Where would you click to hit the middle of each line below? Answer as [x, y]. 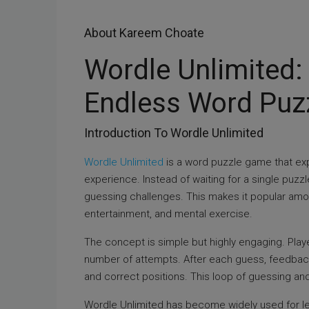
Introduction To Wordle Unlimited [174, 133]
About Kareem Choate [144, 33]
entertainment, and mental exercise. [168, 214]
